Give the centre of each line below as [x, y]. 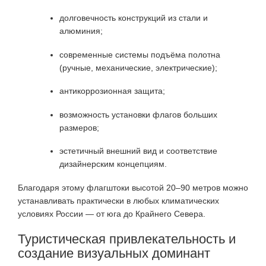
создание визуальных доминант [114, 253]
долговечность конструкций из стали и [134, 18]
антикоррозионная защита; [112, 91]
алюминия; [81, 31]
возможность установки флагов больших [138, 114]
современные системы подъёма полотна [140, 54]
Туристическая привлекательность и [127, 239]
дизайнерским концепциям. [113, 164]
